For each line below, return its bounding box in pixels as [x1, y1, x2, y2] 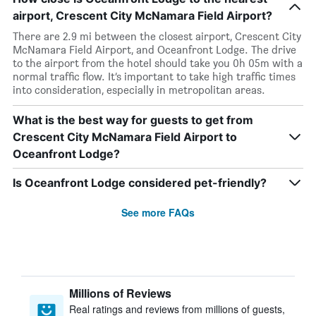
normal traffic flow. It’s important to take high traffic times [13, 70, 296, 83]
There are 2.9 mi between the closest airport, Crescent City [13, 30, 301, 43]
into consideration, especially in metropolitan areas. [13, 83, 265, 97]
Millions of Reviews [69, 285, 171, 301]
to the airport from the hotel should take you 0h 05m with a [13, 56, 303, 70]
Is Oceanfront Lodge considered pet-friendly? [13, 176, 267, 190]
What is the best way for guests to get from [13, 113, 253, 127]
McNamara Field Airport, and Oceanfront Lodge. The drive [13, 43, 296, 56]
